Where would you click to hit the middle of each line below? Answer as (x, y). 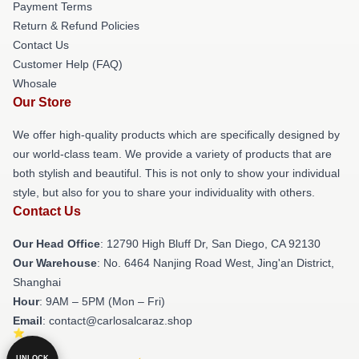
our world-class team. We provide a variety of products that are (172, 153)
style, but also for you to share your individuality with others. (164, 192)
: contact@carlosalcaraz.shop (117, 320)
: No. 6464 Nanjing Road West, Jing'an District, (216, 262)
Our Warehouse (55, 262)
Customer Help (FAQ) (68, 64)
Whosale (35, 83)
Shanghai (37, 282)
